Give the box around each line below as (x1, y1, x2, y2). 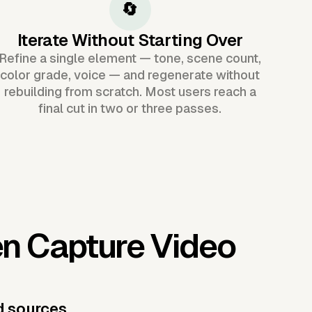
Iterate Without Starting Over (17, 30, 243, 49)
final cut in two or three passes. (38, 100, 222, 116)
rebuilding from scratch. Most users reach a (3, 84, 256, 99)
